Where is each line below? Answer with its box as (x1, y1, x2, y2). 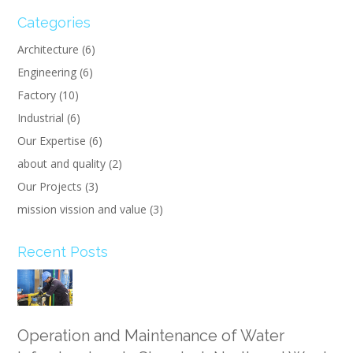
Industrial (17, 110, 64, 125)
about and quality (17, 155, 106, 171)
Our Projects (17, 178, 82, 194)
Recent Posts (17, 243, 108, 260)
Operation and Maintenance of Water (17, 325, 284, 345)
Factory (17, 87, 56, 102)
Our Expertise (17, 132, 86, 148)
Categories (17, 13, 91, 31)
